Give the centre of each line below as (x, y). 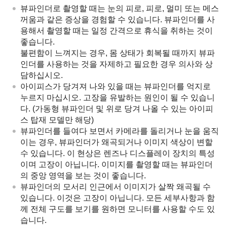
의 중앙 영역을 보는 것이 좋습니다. (83, 175)
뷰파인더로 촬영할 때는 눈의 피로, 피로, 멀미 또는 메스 (120, 8)
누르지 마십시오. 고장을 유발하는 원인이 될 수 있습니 (118, 97)
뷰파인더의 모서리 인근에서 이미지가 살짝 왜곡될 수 (116, 186)
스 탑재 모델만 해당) (57, 120)
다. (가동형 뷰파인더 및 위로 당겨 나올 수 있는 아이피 (117, 108)
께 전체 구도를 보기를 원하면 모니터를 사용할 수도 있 (118, 209)
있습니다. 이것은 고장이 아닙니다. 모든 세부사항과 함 (118, 198)
